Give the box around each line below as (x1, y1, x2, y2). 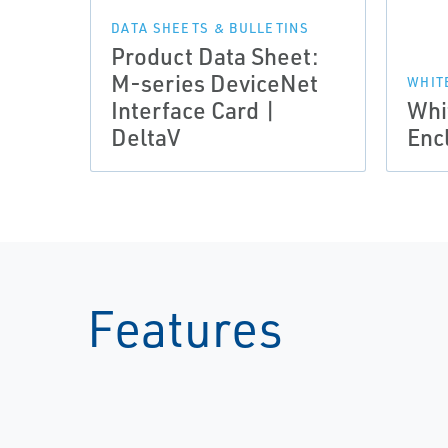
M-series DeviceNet (111, 68, 318, 98)
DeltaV (111, 122, 180, 152)
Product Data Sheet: (111, 41, 319, 71)
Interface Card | (111, 95, 276, 125)
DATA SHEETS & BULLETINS (111, 20, 309, 36)
